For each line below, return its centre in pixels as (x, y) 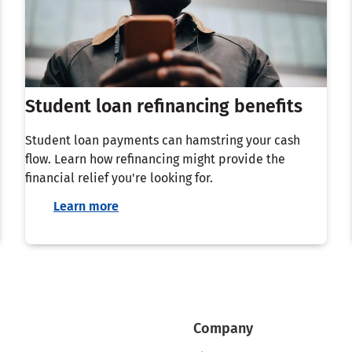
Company (224, 328)
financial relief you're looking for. (119, 178)
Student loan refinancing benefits (164, 106)
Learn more (86, 206)
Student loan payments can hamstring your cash (163, 140)
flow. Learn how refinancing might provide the (155, 159)
